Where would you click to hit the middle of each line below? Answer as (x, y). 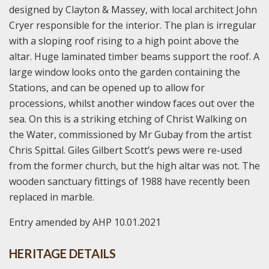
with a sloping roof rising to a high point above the (124, 41)
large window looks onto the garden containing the (125, 72)
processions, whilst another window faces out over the (132, 104)
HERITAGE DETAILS (62, 254)
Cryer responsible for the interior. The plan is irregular (133, 26)
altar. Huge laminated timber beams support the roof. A (134, 57)
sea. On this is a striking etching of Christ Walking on (128, 119)
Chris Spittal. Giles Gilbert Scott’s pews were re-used (125, 150)
